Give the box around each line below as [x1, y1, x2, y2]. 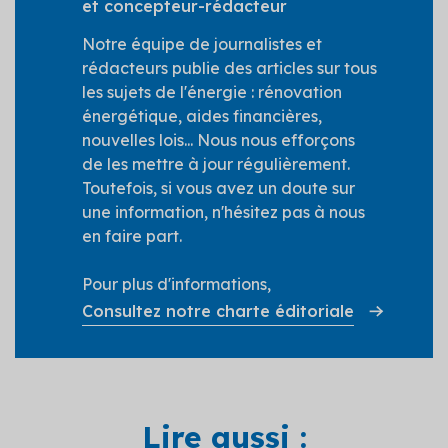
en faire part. [82, 225, 182, 246]
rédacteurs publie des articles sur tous [82, 57, 377, 78]
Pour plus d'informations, [82, 273, 271, 294]
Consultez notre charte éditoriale [82, 300, 354, 321]
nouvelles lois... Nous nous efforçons [82, 129, 355, 150]
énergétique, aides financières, [82, 105, 322, 126]
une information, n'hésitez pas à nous [82, 201, 365, 222]
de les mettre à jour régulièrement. [82, 153, 350, 174]
